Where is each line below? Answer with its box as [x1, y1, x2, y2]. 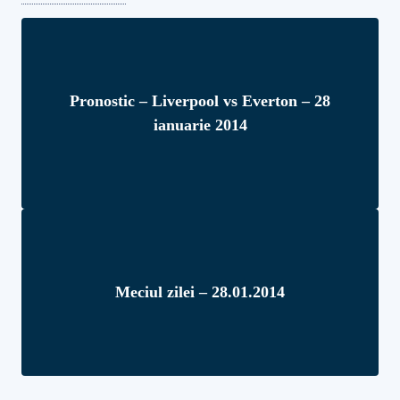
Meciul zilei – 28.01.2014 [115, 282, 285, 301]
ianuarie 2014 [153, 115, 247, 134]
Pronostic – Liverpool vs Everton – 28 [70, 91, 330, 110]
